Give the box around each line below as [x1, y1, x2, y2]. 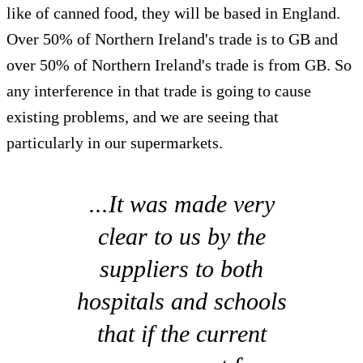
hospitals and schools [76, 287, 287, 314]
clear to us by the [97, 222, 266, 250]
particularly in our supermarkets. [6, 133, 223, 152]
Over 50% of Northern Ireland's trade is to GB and [6, 29, 338, 48]
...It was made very [88, 190, 275, 217]
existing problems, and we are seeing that [6, 107, 279, 126]
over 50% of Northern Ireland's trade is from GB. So [6, 55, 352, 74]
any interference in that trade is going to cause [6, 81, 311, 100]
